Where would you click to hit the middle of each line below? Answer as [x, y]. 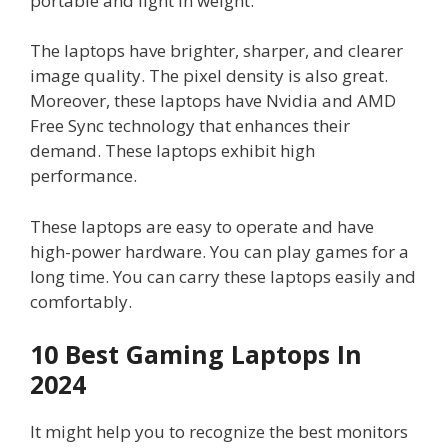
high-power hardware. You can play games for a [219, 251]
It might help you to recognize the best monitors [219, 432]
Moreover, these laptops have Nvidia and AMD [213, 101]
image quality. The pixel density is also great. [209, 76]
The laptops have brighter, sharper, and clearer [216, 51]
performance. [85, 176]
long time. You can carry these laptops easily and [223, 276]
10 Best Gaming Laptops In [196, 354]
